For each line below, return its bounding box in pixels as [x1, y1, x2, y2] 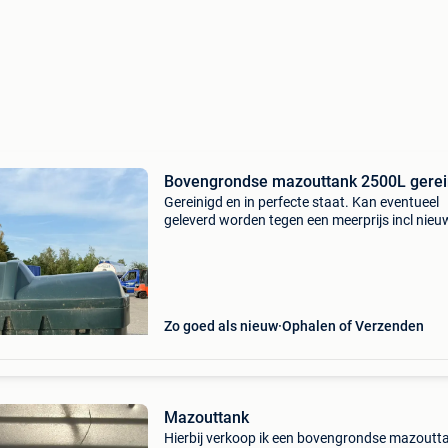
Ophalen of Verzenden [281, 318, 424, 334]
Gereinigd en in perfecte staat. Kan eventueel [163, 194, 439, 210]
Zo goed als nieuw [163, 318, 278, 334]
